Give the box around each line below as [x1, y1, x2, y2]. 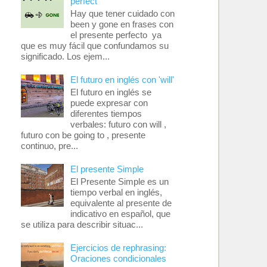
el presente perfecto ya [70, 30, 162, 40]
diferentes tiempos [70, 108, 142, 119]
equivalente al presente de [70, 198, 172, 208]
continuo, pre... [20, 141, 78, 151]
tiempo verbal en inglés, [70, 187, 162, 197]
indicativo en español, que [70, 209, 170, 219]
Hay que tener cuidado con [70, 8, 175, 18]
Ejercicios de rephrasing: [70, 243, 166, 253]
